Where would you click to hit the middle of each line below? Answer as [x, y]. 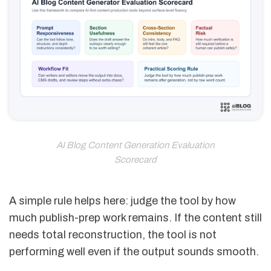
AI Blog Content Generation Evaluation [135, 145]
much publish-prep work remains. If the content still [135, 218]
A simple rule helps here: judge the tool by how [122, 201]
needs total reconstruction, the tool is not [113, 235]
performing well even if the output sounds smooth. [134, 252]
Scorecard [135, 159]
